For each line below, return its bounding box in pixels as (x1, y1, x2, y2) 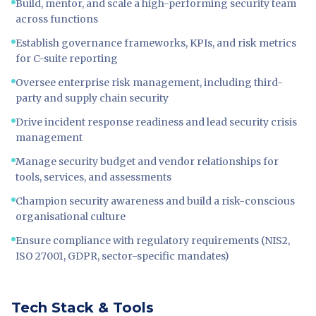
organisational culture (16, 210, 126, 223)
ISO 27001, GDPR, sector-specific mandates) (16, 250, 229, 262)
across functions (16, 13, 98, 25)
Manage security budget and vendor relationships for (16, 155, 279, 168)
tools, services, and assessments (16, 171, 171, 183)
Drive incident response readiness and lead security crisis (16, 116, 297, 128)
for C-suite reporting (16, 52, 118, 65)
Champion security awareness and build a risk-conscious (16, 195, 295, 207)
